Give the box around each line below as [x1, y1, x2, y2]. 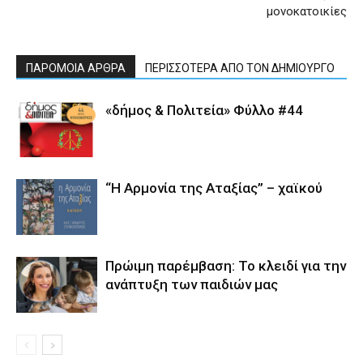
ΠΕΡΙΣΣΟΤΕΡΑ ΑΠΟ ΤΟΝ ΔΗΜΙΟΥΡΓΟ [145, 62, 335, 75]
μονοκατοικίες [267, 4, 347, 19]
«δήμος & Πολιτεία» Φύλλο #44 [105, 102, 303, 118]
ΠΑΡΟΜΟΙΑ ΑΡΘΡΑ [26, 62, 126, 75]
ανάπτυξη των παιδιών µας [105, 276, 278, 293]
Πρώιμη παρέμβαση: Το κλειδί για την [105, 258, 346, 274]
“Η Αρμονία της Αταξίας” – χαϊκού [105, 180, 322, 196]
